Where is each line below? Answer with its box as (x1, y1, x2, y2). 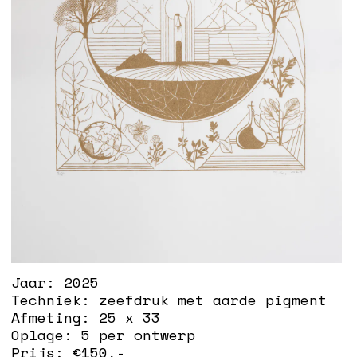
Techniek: (11, 288, 100, 310)
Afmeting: (11, 306, 100, 328)
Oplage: (11, 324, 82, 345)
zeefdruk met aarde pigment (99, 288, 328, 310)
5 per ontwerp (81, 324, 196, 345)
